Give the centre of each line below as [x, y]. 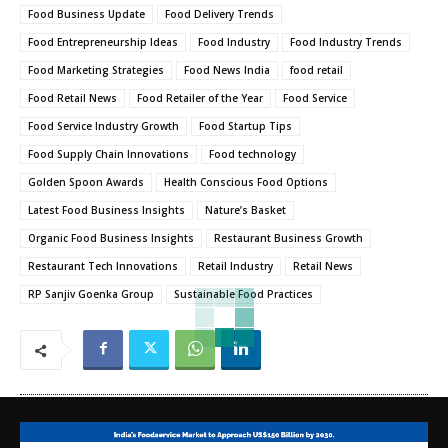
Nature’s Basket [245, 210]
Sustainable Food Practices [243, 294]
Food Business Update [86, 14]
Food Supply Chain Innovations [108, 154]
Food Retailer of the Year [200, 98]
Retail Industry [235, 266]
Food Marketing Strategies [96, 70]
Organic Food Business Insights [111, 238]
